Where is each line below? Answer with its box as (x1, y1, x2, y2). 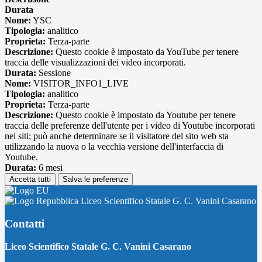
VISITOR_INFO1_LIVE (31, 78, 129, 89)
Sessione (36, 68, 71, 78)
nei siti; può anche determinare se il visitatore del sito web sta (5, 131, 229, 142)
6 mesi (36, 163, 63, 173)
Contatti (5, 217, 44, 230)
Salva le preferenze (63, 175, 128, 184)
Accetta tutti (9, 175, 51, 184)
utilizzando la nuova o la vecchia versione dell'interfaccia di (5, 142, 223, 152)
